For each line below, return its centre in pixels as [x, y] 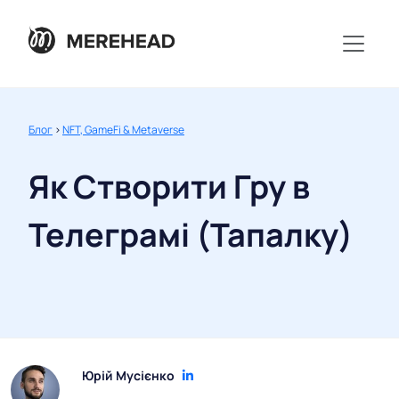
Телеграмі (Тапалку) [191, 235]
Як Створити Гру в [169, 187]
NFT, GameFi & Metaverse [123, 130]
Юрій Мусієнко [128, 376]
